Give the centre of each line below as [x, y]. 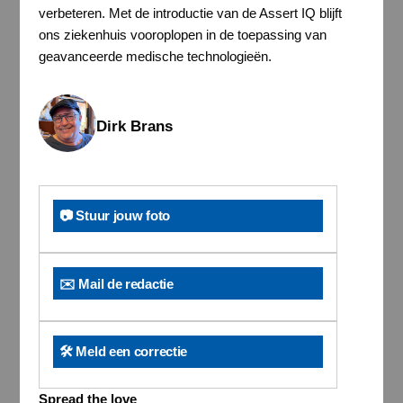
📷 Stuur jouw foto [115, 216]
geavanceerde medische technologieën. [155, 56]
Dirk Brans [134, 125]
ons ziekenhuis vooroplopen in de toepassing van [182, 34]
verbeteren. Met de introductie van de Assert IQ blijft [190, 13]
